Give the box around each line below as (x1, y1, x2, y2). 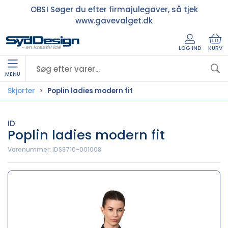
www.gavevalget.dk (75, 15, 153, 26)
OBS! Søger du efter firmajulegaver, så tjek (30, 4, 198, 15)
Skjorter (8, 85, 35, 96)
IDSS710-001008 (52, 145, 101, 154)
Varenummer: (8, 145, 52, 154)
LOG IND (178, 44, 202, 52)
